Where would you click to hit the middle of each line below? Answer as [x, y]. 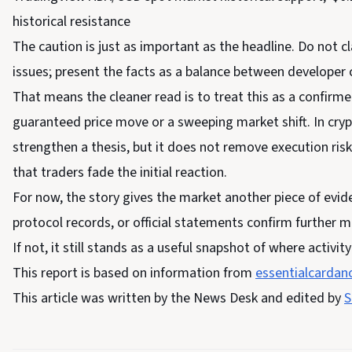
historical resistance [71, 22]
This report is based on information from [134, 273]
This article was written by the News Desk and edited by [178, 298]
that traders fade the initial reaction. [120, 172]
